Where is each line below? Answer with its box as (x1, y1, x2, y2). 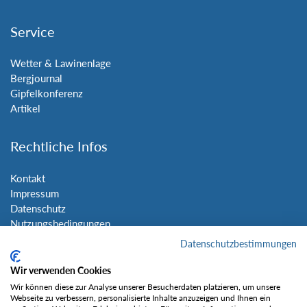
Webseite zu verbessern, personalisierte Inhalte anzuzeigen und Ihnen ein (10, 293, 271, 303)
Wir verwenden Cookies (10, 265, 111, 276)
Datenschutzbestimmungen (180, 238, 297, 249)
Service (10, 23, 55, 40)
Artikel (10, 102, 40, 115)
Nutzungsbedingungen (10, 217, 110, 230)
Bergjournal (10, 72, 62, 85)
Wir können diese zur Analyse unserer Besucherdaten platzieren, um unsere (10, 282, 280, 292)
